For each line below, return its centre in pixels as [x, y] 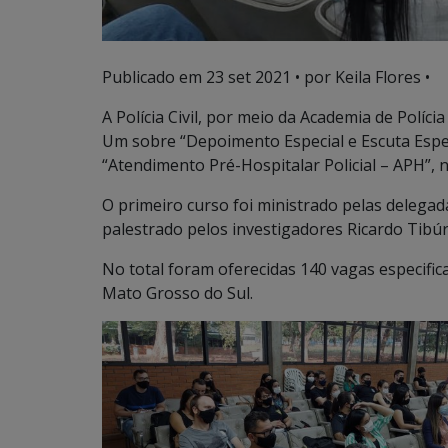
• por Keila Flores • [360, 76]
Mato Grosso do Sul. [177, 292]
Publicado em [154, 76]
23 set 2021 [248, 76]
